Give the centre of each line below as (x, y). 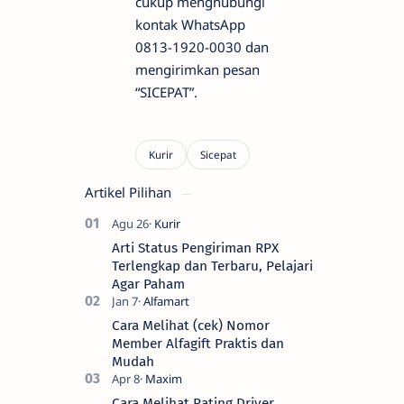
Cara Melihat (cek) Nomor (191, 326)
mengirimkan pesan (197, 70)
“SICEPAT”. (166, 92)
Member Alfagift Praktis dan (198, 344)
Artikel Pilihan (130, 193)
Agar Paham (148, 285)
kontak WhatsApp (190, 25)
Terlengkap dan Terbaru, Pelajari (212, 266)
